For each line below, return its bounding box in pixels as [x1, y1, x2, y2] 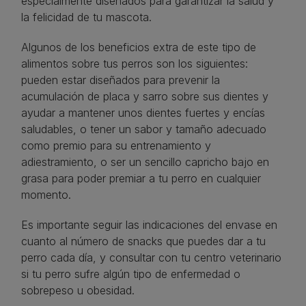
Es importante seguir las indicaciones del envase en [21, 218, 277, 232]
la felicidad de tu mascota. [21, 10, 152, 25]
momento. [21, 188, 71, 202]
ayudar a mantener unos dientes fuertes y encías [21, 106, 265, 120]
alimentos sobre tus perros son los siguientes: [21, 57, 248, 71]
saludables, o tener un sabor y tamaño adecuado [21, 122, 266, 137]
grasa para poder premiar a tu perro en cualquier [21, 171, 261, 186]
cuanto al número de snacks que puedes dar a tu [21, 234, 266, 249]
